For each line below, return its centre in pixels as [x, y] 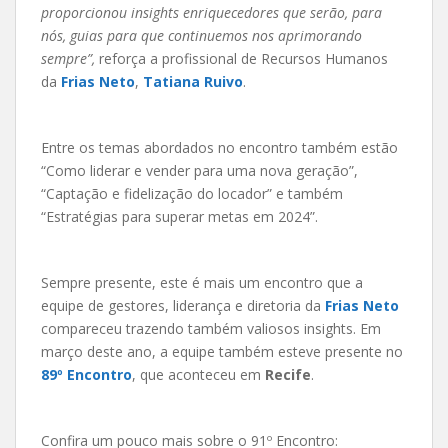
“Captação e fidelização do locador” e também [192, 193]
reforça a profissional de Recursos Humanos [243, 58]
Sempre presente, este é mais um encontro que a [202, 282]
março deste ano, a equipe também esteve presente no [222, 351]
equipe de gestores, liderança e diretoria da [183, 305]
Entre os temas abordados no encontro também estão [219, 147]
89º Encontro [86, 374]
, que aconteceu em [198, 374]
